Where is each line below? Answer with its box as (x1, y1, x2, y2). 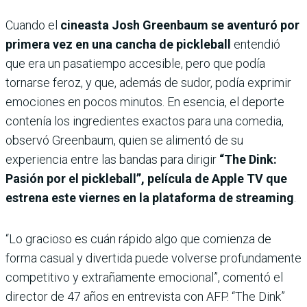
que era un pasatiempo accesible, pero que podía (5, 56, 265, 71)
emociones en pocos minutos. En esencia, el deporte (5, 95, 284, 110)
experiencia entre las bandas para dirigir (5, 152, 219, 167)
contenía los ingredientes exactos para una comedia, (5, 114, 284, 129)
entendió (231, 37, 280, 52)
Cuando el (5, 18, 60, 33)
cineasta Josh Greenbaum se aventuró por (60, 18, 299, 33)
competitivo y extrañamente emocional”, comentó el (5, 270, 283, 285)
